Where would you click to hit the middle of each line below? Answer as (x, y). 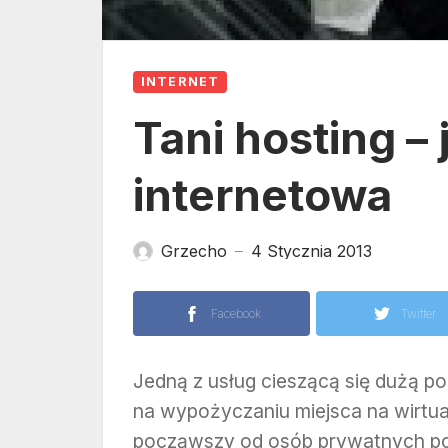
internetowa (262, 195)
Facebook (235, 313)
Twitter (418, 313)
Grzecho (194, 251)
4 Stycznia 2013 (311, 251)
